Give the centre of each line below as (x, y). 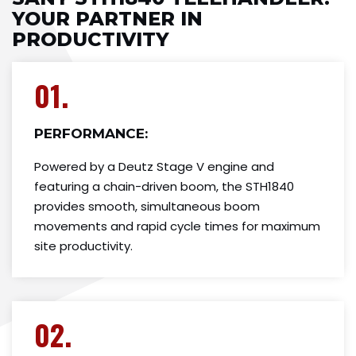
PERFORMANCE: (91, 134)
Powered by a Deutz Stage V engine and (154, 167)
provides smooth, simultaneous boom (147, 207)
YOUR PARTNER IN (108, 19)
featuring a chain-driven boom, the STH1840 (164, 187)
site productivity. (83, 246)
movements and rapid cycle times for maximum (177, 226)
